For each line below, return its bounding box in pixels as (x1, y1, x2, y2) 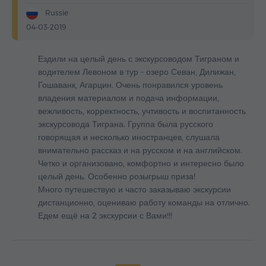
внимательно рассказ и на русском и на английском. (38, 145, 242, 156)
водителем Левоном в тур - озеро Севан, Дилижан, (38, 66, 236, 78)
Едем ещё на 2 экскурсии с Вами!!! (38, 210, 172, 221)
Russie (43, 8, 68, 18)
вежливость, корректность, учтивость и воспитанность (38, 106, 246, 117)
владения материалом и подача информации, (38, 93, 219, 104)
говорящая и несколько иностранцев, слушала (38, 132, 220, 143)
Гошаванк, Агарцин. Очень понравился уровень (38, 80, 223, 91)
